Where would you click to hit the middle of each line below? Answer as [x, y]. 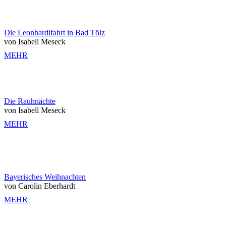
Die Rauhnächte [30, 101]
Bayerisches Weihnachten [45, 177]
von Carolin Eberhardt [40, 186]
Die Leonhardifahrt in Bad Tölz [54, 33]
